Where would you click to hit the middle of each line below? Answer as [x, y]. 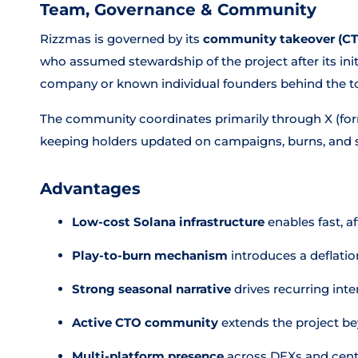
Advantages [90, 189]
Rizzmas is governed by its [121, 39]
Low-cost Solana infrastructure [168, 222]
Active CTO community [145, 322]
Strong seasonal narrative [151, 289]
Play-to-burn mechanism [150, 255]
